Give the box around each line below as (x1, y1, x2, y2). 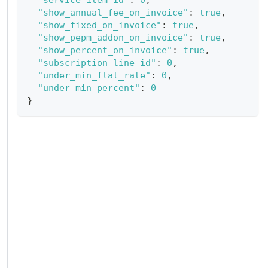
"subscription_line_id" (37, 57, 156, 68)
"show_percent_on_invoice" (37, 45, 172, 56)
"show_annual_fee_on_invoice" (37, 7, 188, 18)
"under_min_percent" (37, 83, 140, 93)
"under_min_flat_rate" (37, 70, 151, 81)
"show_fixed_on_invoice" (37, 20, 162, 31)
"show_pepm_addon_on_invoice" (37, 32, 188, 43)
